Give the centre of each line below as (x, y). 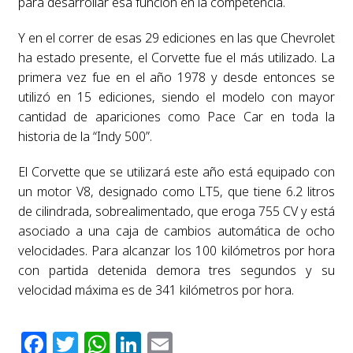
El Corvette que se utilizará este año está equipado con (176, 171)
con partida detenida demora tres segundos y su (176, 270)
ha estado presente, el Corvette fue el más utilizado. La (176, 57)
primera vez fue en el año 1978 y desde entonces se (176, 77)
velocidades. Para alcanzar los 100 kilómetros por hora (176, 250)
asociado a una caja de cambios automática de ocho (176, 230)
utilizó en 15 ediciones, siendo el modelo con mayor (176, 97)
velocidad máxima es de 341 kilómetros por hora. (156, 290)
